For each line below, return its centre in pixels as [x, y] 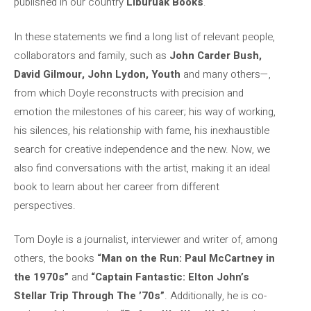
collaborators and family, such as [92, 55]
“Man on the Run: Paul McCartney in [186, 258]
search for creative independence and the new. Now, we [142, 149]
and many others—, [226, 74]
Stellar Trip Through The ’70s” [89, 296]
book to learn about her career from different [117, 186]
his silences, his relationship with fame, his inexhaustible [142, 130]
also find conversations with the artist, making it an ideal [142, 168]
